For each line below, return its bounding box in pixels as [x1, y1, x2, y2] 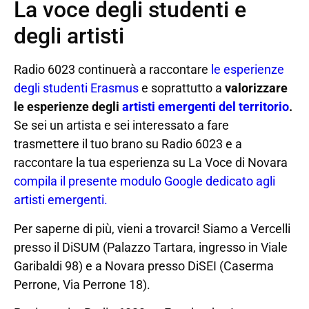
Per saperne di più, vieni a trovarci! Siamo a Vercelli [14, 221, 290, 236]
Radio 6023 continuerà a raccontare [14, 62, 211, 77]
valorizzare [225, 81, 288, 96]
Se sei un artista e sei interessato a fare [14, 118, 229, 133]
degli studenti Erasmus [14, 81, 139, 96]
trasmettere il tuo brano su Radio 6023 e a [14, 137, 242, 152]
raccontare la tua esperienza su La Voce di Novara [14, 155, 288, 170]
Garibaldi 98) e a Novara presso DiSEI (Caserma [14, 258, 274, 273]
